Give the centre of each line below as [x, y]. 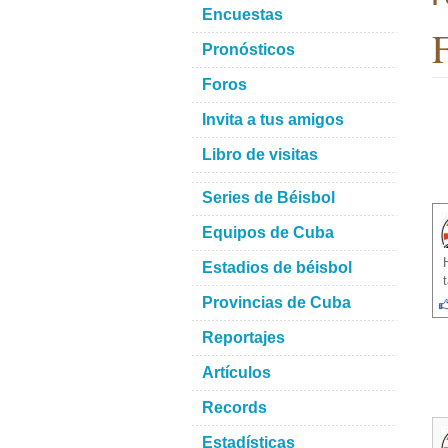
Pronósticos [248, 49]
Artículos [236, 372]
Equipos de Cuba [268, 232]
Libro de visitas [260, 154]
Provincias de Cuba [276, 302]
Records [234, 407]
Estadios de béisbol [277, 267]
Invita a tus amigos [273, 119]
